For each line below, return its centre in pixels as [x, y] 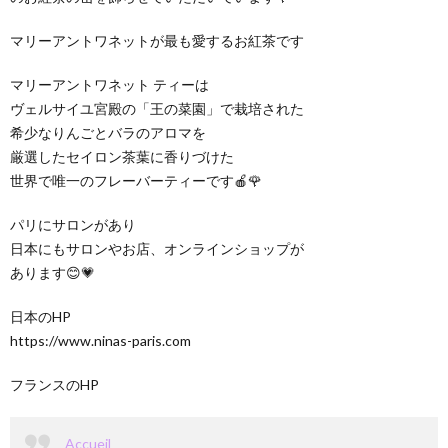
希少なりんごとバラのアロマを [108, 132]
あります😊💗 [52, 272]
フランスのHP [54, 384]
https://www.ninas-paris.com [100, 340]
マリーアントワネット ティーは [109, 84]
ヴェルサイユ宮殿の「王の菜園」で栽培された [157, 108]
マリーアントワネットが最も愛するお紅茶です [157, 40]
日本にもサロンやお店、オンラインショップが [157, 248]
